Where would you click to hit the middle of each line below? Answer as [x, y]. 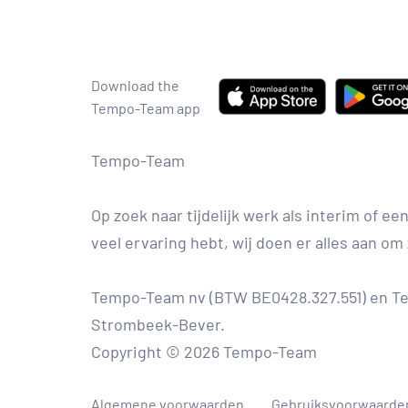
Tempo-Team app [146, 108]
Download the [135, 85]
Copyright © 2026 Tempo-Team [204, 352]
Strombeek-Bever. [158, 324]
